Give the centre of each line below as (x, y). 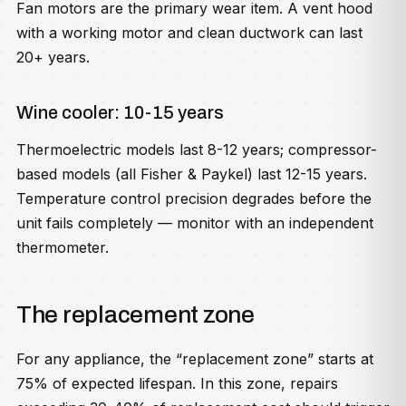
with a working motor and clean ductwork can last (189, 33)
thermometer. (63, 247)
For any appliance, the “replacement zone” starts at (195, 359)
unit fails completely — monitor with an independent (195, 223)
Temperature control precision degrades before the (194, 198)
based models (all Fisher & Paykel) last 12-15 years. (192, 174)
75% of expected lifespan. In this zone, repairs (177, 383)
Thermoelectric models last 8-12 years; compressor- (197, 150)
